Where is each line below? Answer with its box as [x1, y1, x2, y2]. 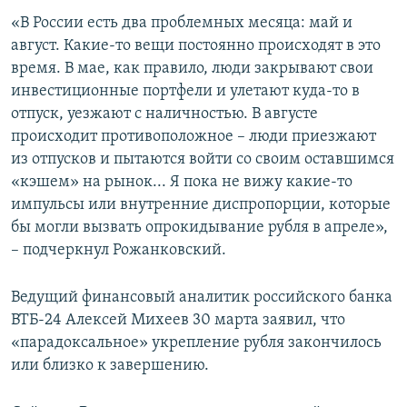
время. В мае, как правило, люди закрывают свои [11, 60, 373, 78]
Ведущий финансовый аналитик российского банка [11, 289, 392, 307]
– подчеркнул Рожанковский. [11, 242, 226, 260]
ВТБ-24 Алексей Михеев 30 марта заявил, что [11, 312, 345, 330]
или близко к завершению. [11, 357, 209, 375]
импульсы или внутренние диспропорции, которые [11, 196, 391, 214]
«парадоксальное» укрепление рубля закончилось [11, 334, 382, 352]
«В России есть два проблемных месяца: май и [11, 15, 352, 33]
